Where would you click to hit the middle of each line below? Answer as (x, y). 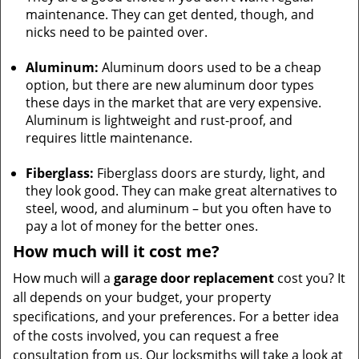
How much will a (63, 278)
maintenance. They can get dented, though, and (170, 14)
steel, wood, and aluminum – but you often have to (179, 208)
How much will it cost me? (120, 251)
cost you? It (310, 278)
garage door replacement (194, 278)
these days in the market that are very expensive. (173, 103)
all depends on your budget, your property (142, 297)
